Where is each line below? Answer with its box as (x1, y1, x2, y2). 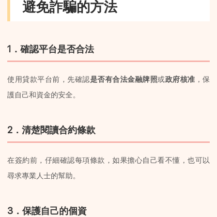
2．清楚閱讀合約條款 (7, 124, 95, 136)
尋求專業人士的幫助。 (7, 170, 80, 180)
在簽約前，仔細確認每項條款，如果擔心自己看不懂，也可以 (7, 155, 210, 165)
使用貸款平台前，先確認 (7, 74, 90, 84)
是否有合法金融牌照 (90, 74, 157, 84)
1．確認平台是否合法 (7, 43, 94, 55)
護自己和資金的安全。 (7, 90, 80, 99)
